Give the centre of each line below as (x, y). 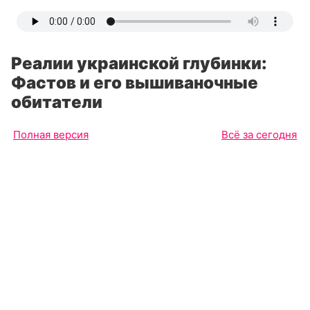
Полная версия (51, 135)
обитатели (57, 102)
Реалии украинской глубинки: (139, 63)
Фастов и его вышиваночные (135, 83)
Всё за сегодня (259, 135)
